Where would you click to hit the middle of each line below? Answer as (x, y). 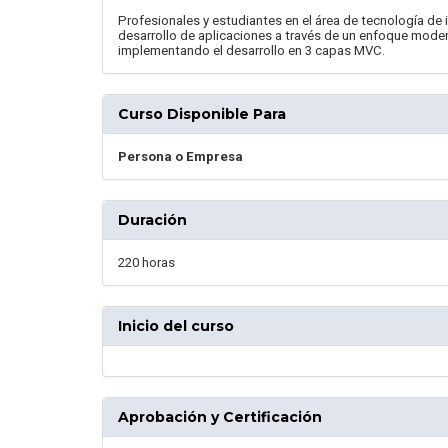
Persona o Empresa (180, 156)
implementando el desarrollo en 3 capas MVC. (251, 50)
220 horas (146, 262)
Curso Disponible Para (202, 114)
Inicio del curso (176, 326)
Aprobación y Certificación (220, 417)
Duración (152, 220)
